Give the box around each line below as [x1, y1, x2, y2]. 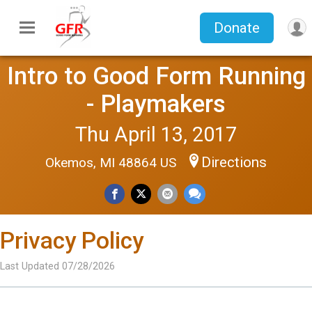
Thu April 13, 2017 [75, 123, 237, 147]
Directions [201, 154, 267, 171]
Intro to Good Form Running [6, 61, 306, 91]
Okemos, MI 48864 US [45, 155, 180, 171]
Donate [213, 19, 260, 37]
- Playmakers [86, 89, 226, 119]
